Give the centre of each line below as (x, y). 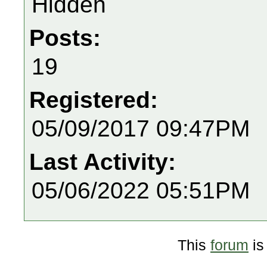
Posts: (68, 38)
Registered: (97, 100)
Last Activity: (106, 162)
